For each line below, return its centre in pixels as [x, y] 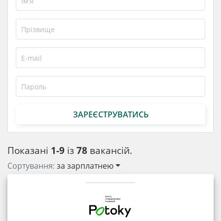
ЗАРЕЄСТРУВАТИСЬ [110, 114]
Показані [29, 150]
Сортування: [32, 166]
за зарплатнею [85, 166]
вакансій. [110, 150]
